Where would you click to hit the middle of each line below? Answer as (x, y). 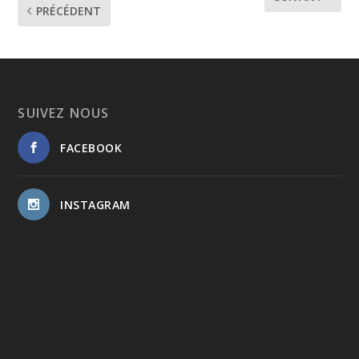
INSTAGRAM (95, 204)
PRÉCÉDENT (69, 10)
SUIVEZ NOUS (64, 113)
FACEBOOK (91, 147)
